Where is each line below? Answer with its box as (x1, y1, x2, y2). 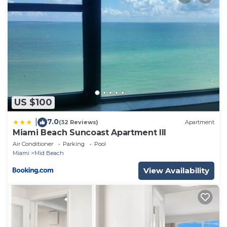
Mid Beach (34, 149, 64, 157)
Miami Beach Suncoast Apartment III (13, 127, 167, 137)
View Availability (143, 165, 209, 175)
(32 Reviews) (59, 119, 98, 126)
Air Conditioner (13, 140, 53, 147)
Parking (63, 140, 85, 147)
